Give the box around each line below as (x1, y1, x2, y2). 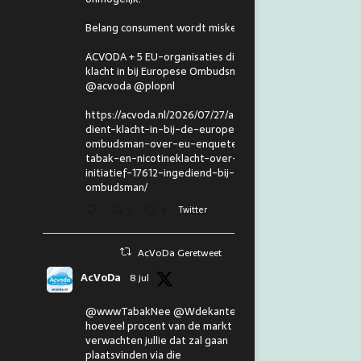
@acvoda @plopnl (85, 77, 175, 94)
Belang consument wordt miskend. (85, 19, 251, 36)
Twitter (178, 202, 207, 217)
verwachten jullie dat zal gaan (85, 331, 228, 349)
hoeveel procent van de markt (85, 317, 232, 334)
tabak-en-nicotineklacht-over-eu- (85, 149, 255, 167)
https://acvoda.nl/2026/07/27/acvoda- (85, 106, 268, 123)
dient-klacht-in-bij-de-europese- (85, 120, 251, 138)
